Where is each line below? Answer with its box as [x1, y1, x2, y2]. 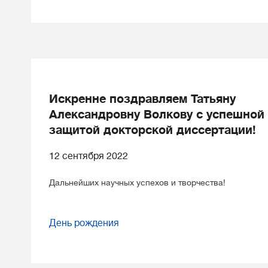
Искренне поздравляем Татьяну [49, 92, 236, 106]
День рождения [49, 218, 119, 229]
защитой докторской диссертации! [49, 123, 256, 137]
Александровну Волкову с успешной [49, 108, 264, 121]
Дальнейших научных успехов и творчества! [49, 178, 226, 187]
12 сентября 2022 [49, 151, 128, 162]
